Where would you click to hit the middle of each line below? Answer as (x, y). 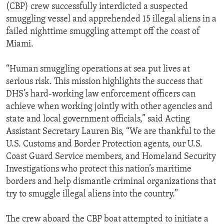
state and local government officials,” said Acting (98, 119)
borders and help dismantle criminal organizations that (111, 182)
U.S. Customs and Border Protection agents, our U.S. (104, 144)
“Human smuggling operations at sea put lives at (98, 69)
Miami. (20, 44)
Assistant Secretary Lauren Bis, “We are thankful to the (111, 132)
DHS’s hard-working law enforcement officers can (101, 94)
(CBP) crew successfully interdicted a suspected (97, 7)
